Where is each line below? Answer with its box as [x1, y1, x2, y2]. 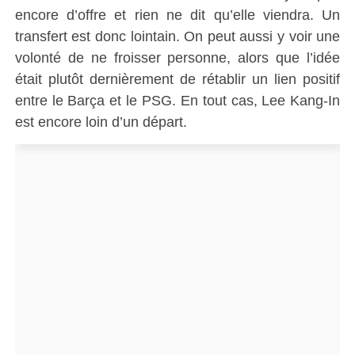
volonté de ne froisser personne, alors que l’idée [14, 48, 341, 66]
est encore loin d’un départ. [14, 113, 187, 130]
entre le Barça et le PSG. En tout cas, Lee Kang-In [14, 91, 341, 109]
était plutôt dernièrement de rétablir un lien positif [14, 70, 341, 87]
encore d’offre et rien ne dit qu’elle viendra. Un [14, 6, 341, 23]
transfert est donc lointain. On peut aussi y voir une [14, 27, 341, 44]
